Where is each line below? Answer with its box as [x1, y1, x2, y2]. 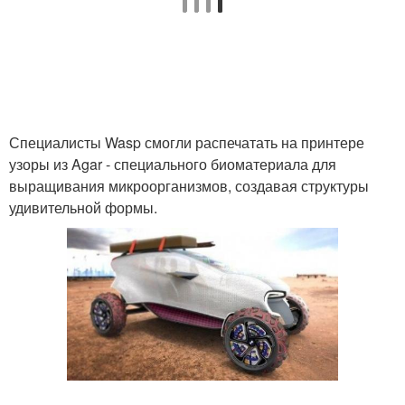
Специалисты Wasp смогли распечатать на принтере [9, 132, 364, 153]
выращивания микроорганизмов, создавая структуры [9, 175, 369, 196]
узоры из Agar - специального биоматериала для [9, 154, 336, 174]
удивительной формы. [9, 197, 157, 218]
